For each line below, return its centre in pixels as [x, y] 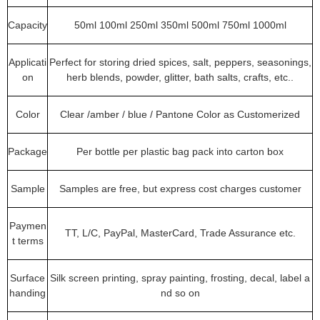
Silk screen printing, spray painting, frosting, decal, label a [180, 278]
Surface [27, 278]
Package [27, 151]
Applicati [27, 62]
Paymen [27, 226]
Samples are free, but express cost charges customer [180, 189]
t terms [27, 241]
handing [27, 293]
